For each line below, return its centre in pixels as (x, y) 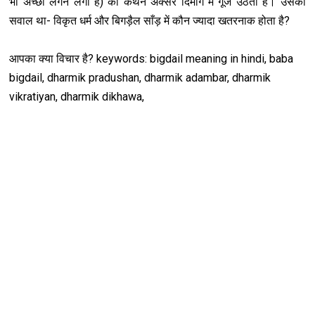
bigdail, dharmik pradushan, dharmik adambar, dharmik (140, 78)
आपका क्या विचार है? (53, 59)
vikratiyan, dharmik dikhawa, (77, 97)
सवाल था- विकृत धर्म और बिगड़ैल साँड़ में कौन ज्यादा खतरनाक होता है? (150, 21)
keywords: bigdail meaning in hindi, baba (195, 59)
